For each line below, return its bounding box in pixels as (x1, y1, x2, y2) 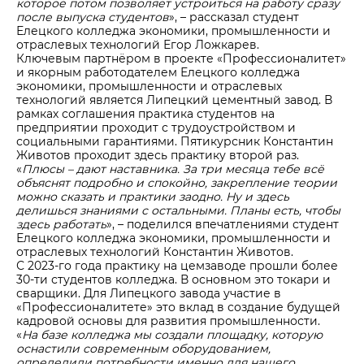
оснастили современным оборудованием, (16, 341, 271, 356)
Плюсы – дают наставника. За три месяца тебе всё (22, 162, 324, 176)
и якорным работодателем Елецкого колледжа (16, 65, 300, 80)
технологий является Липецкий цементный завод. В (16, 93, 332, 107)
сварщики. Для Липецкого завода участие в (16, 286, 281, 301)
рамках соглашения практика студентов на (16, 106, 275, 121)
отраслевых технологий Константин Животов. (16, 245, 293, 259)
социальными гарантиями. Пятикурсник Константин (16, 134, 333, 149)
